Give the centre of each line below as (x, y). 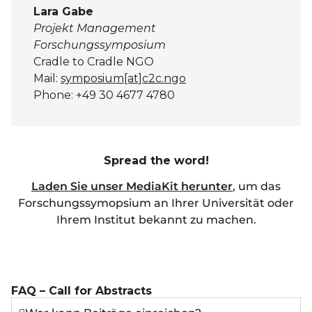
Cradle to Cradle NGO (94, 62)
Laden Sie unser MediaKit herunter (132, 187)
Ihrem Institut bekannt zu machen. (156, 220)
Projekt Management (95, 29)
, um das (257, 187)
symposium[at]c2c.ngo (123, 79)
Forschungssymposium (101, 45)
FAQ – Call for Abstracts (81, 291)
